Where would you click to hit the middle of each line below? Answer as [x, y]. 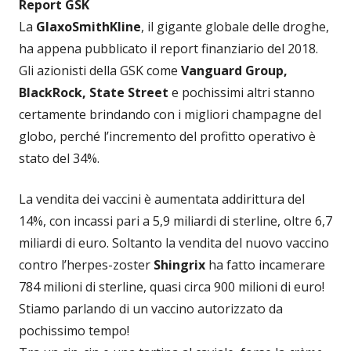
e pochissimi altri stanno [242, 93]
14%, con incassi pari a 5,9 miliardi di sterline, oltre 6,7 [175, 221]
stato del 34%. [59, 159]
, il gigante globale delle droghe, [235, 27]
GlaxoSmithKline [89, 27]
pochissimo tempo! [74, 331]
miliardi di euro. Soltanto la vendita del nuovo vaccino [174, 243]
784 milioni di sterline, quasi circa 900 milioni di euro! [172, 287]
